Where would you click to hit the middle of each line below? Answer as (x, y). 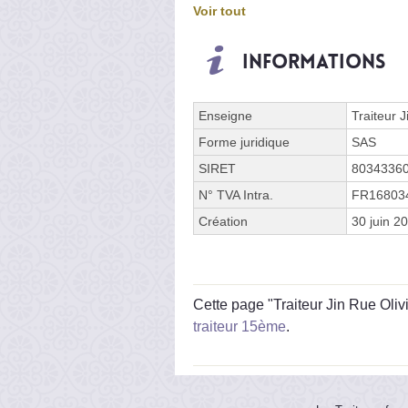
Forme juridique (244, 142)
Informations (314, 61)
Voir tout (219, 10)
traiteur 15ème (240, 326)
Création (223, 221)
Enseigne (225, 115)
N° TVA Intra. (236, 194)
